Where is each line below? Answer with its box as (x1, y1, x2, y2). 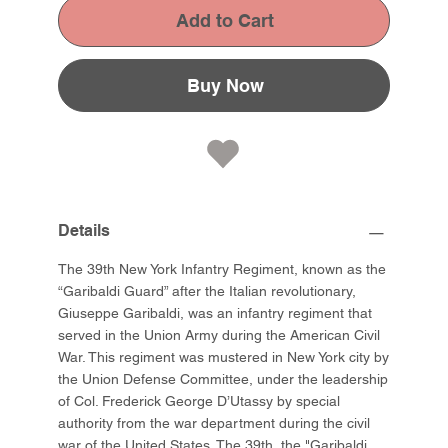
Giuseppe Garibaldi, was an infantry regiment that (58, 305, 373, 322)
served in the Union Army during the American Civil (58, 327, 381, 344)
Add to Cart (176, 10, 274, 32)
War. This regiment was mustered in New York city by (58, 349, 390, 366)
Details (58, 221, 111, 241)
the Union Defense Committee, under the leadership (58, 371, 389, 388)
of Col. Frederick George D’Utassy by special (58, 393, 341, 410)
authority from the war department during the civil (58, 415, 371, 432)
